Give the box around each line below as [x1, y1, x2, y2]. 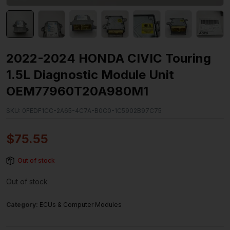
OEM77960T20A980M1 [6, 84, 148, 99]
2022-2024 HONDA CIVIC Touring [6, 51, 211, 66]
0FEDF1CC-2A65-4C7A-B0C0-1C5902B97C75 [21, 107, 162, 115]
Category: [6, 201, 40, 209]
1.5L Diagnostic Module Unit [6, 67, 174, 83]
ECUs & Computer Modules [40, 201, 122, 209]
